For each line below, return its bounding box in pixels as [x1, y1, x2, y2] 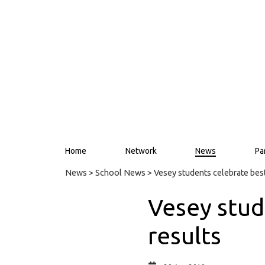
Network [125, 146, 157, 156]
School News [95, 168, 146, 177]
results [148, 222, 221, 249]
